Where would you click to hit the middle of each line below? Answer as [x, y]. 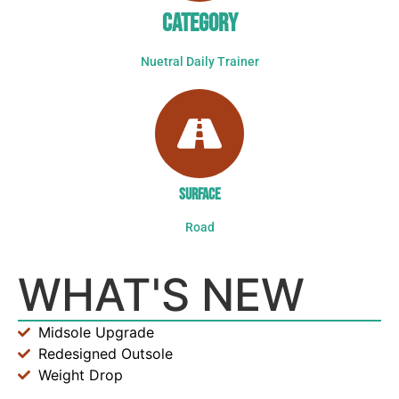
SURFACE [199, 195]
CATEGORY [199, 24]
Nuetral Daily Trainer [199, 62]
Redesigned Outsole [105, 354]
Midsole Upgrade [96, 333]
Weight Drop [80, 375]
